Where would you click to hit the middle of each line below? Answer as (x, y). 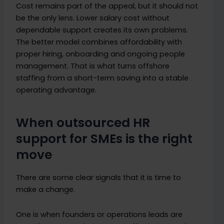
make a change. (46, 190)
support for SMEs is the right (104, 138)
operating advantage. (56, 90)
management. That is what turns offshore (93, 66)
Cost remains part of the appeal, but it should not (107, 6)
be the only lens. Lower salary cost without (93, 18)
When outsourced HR (83, 122)
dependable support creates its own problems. (102, 30)
